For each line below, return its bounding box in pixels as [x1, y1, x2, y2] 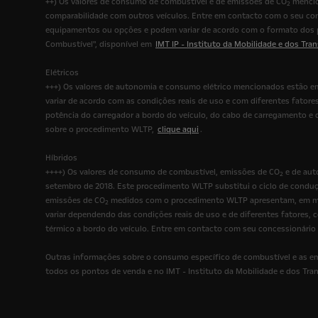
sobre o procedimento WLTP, [45, 124, 156, 136]
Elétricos [45, 67, 79, 79]
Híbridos [45, 153, 77, 164]
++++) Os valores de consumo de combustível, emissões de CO [45, 167, 280, 178]
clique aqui [158, 124, 199, 136]
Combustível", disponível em [45, 39, 154, 50]
